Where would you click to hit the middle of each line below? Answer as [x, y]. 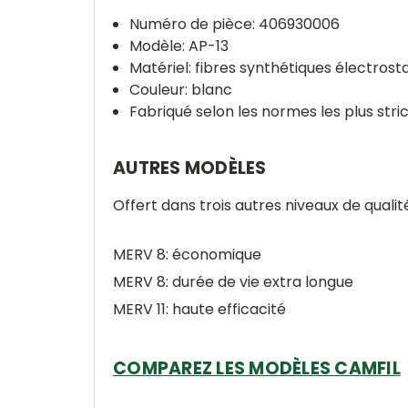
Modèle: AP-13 [179, 46]
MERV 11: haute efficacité [199, 309]
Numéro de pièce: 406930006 [235, 24]
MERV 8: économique [187, 255]
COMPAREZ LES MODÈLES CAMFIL [257, 368]
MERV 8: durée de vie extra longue [233, 282]
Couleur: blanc [181, 90]
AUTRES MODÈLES [190, 168]
